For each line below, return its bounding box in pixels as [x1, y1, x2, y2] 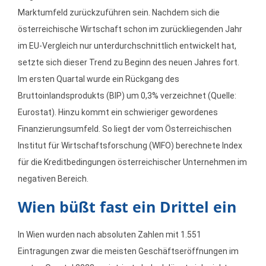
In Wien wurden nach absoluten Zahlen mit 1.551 [18, 230, 201, 239]
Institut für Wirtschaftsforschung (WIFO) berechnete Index [18, 141, 242, 150]
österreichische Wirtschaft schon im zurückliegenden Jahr [18, 24, 242, 34]
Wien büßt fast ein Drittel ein [18, 197, 236, 217]
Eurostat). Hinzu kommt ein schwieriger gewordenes [18, 107, 218, 117]
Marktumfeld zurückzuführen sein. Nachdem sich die [18, 8, 220, 17]
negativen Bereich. [18, 174, 88, 183]
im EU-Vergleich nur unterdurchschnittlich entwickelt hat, [18, 41, 236, 50]
